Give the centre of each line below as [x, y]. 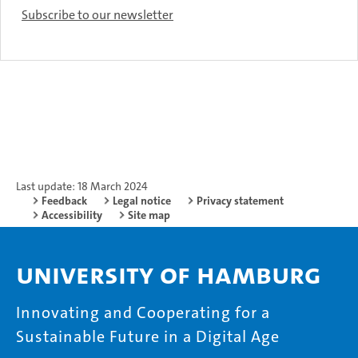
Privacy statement [240, 201]
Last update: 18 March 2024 [82, 186]
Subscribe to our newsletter [97, 15]
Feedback [64, 201]
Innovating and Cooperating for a [143, 312]
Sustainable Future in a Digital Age [148, 336]
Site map [149, 215]
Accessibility [72, 215]
